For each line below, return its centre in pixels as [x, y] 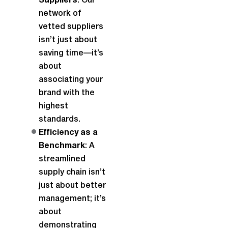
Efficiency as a [68, 133]
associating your [71, 80]
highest [53, 106]
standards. [60, 120]
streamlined [62, 159]
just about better [72, 186]
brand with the [67, 93]
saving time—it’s [71, 53]
